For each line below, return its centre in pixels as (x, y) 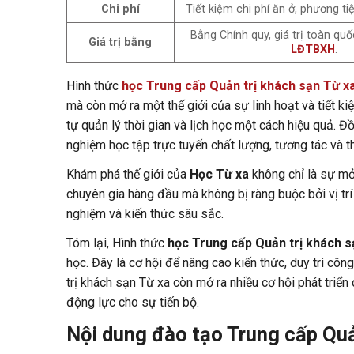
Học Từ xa (219, 174)
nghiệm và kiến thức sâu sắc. (145, 213)
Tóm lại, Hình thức (117, 243)
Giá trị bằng (121, 42)
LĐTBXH (313, 49)
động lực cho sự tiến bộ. (132, 302)
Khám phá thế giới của (128, 174)
